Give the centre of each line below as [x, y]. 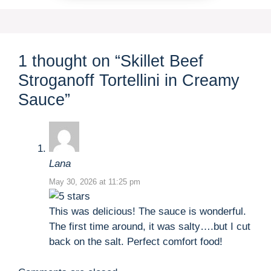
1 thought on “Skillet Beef [111, 61]
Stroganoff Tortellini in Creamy [129, 80]
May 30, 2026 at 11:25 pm [95, 182]
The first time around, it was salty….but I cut [150, 227]
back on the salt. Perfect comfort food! [136, 242]
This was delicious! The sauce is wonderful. [148, 212]
